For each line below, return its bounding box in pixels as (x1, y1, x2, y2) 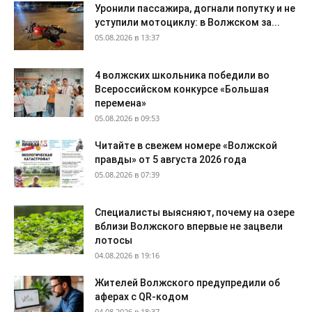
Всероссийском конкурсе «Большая (95, 83, 269, 95)
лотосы (95, 234, 132, 246)
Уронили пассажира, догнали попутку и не (95, 2, 295, 14)
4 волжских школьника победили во (95, 69, 270, 81)
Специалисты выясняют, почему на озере (95, 206, 295, 218)
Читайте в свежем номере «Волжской (95, 139, 277, 151)
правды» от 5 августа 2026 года (95, 153, 247, 165)
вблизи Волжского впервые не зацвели (95, 220, 283, 232)
